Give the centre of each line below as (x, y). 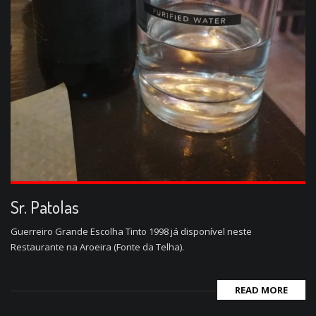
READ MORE (261, 290)
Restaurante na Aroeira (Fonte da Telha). (97, 247)
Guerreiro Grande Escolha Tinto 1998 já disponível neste (131, 231)
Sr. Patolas (45, 207)
